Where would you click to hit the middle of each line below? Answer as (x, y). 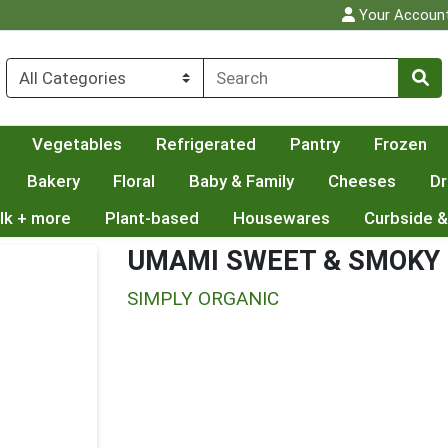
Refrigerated (205, 144)
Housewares (281, 218)
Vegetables (77, 144)
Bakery (53, 181)
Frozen (400, 144)
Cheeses (362, 181)
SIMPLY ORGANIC (203, 299)
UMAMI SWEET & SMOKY (283, 261)
